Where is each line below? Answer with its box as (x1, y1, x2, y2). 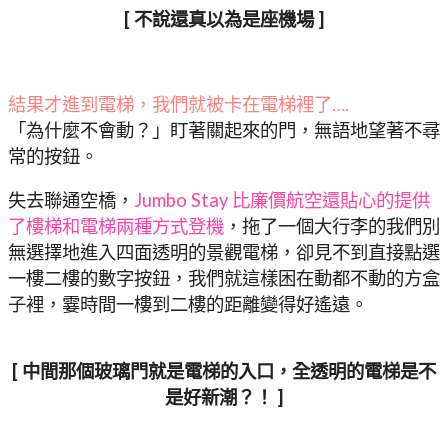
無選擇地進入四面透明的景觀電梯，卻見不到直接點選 (8, 241, 440, 264)
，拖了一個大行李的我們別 (224, 215, 440, 238)
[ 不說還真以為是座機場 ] (124, 8, 324, 31)
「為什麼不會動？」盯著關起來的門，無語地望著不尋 (8, 119, 440, 142)
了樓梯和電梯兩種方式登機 (8, 215, 224, 238)
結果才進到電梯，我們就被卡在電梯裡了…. (8, 93, 349, 116)
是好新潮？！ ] (165, 385, 283, 408)
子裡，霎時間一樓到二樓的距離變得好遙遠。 (8, 293, 368, 316)
